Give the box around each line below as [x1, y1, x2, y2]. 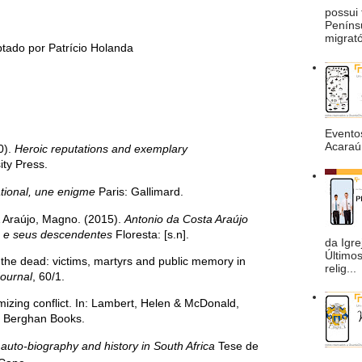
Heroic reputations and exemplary [15, 142, 187, 155]
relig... [324, 261, 356, 275]
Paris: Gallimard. [95, 185, 183, 198]
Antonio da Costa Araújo [124, 213, 248, 225]
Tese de [215, 339, 259, 352]
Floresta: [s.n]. [112, 228, 189, 241]
